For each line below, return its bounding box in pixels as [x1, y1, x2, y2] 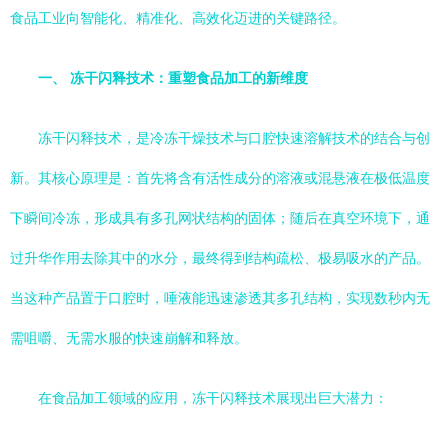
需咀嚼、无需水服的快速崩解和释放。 [10, 330, 248, 346]
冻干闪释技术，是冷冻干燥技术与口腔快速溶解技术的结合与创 [38, 130, 430, 146]
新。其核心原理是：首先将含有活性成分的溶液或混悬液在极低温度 [10, 170, 430, 186]
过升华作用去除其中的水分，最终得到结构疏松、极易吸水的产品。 [10, 250, 430, 266]
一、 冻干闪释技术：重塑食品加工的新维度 [38, 70, 308, 86]
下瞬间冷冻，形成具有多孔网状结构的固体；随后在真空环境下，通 [10, 210, 430, 226]
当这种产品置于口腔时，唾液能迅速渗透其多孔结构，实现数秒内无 [10, 290, 430, 306]
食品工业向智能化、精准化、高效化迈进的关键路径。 [10, 10, 346, 26]
